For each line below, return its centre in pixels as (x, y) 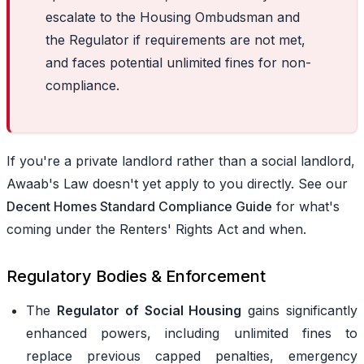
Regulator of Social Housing (149, 310)
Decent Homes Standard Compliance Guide (139, 206)
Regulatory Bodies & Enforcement (136, 276)
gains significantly (300, 310)
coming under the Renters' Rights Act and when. (156, 229)
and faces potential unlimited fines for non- (178, 62)
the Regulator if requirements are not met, (175, 39)
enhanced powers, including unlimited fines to (192, 333)
